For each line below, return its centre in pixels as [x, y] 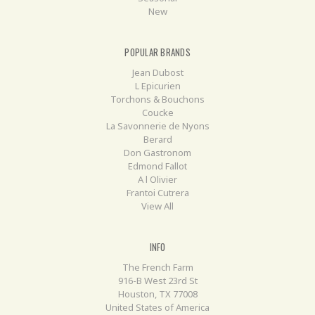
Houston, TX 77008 [157, 294]
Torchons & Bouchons [157, 99]
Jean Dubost [157, 73]
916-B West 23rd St [157, 281]
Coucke [157, 113]
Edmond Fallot [157, 166]
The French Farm [157, 268]
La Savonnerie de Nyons [157, 126]
